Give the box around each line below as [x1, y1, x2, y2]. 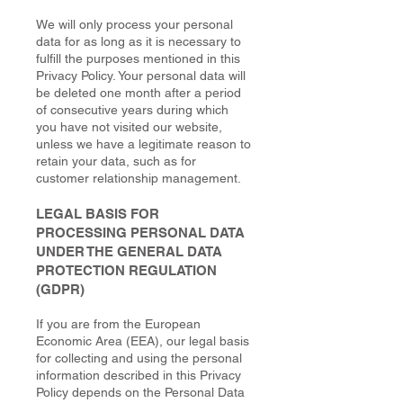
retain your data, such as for [36, 154, 196, 168]
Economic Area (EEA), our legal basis [36, 334, 249, 348]
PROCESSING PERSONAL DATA [36, 225, 245, 240]
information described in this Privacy [36, 368, 241, 382]
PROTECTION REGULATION [36, 263, 217, 278]
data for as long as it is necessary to [36, 34, 241, 49]
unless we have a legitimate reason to [36, 137, 251, 151]
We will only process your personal [36, 17, 233, 31]
